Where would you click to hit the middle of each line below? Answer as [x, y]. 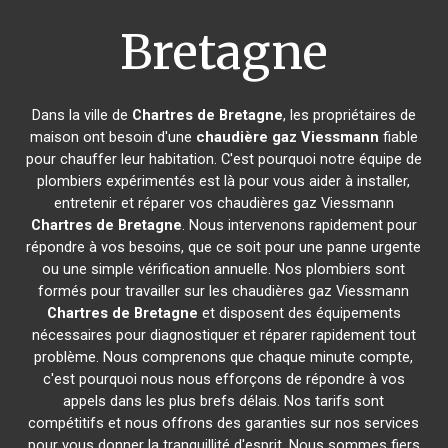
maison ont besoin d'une [112, 137]
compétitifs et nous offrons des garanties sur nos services [224, 423]
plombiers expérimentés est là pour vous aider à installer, [224, 181]
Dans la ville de [81, 115]
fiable [398, 137]
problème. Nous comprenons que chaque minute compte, [224, 357]
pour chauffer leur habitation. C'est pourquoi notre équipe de [223, 159]
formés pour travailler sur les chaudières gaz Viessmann [224, 291]
